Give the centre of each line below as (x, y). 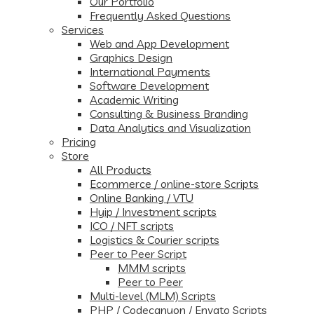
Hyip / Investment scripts (153, 212)
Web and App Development (159, 43)
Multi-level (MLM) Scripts (153, 296)
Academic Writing (134, 100)
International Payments (150, 71)
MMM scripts (152, 268)
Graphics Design (131, 57)
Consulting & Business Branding (169, 114)
